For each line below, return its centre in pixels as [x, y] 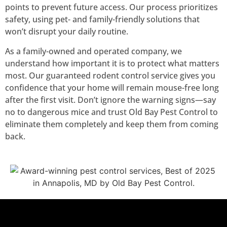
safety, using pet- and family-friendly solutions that [102, 20]
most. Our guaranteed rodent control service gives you [110, 75]
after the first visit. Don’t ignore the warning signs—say [110, 100]
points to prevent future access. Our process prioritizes [111, 7]
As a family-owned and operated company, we [93, 51]
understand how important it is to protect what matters [112, 63]
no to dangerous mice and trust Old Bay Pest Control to [111, 112]
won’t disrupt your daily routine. [67, 32]
